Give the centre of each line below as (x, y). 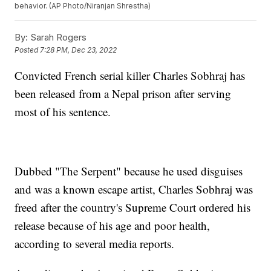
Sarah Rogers (57, 38)
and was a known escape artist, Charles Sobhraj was (134, 189)
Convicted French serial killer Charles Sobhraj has (130, 76)
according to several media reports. (95, 244)
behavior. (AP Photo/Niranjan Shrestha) (83, 6)
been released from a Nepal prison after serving (123, 94)
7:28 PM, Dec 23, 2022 (79, 50)
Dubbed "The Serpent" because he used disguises (129, 171)
